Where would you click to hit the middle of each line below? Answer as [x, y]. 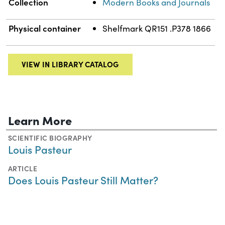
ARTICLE [23, 168]
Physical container [45, 28]
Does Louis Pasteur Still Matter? [83, 180]
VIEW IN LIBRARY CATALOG [70, 64]
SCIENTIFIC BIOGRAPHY [50, 138]
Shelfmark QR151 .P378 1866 [157, 28]
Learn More [40, 120]
